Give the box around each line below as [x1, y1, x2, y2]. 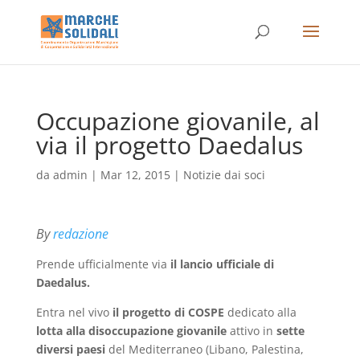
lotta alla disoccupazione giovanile [35, 323, 227, 338]
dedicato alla [223, 305, 297, 320]
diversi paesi [35, 342, 105, 357]
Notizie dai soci [182, 167, 265, 182]
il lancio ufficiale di [170, 256, 274, 272]
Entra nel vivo [35, 305, 112, 320]
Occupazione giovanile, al [35, 104, 320, 137]
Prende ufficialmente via [35, 256, 170, 272]
